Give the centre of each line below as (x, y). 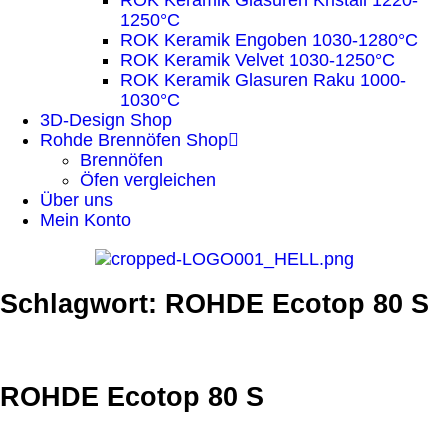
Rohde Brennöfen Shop (134, 140)
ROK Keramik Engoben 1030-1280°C (269, 40)
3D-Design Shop (106, 120)
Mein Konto (85, 220)
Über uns (76, 200)
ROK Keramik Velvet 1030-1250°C (257, 60)
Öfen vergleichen (148, 180)
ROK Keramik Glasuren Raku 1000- (263, 80)
